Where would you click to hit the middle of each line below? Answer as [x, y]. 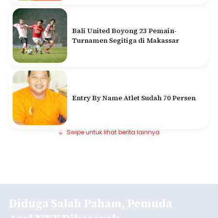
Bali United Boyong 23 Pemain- [124, 31]
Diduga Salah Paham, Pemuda [91, 203]
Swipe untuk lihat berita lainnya [113, 132]
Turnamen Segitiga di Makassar [126, 41]
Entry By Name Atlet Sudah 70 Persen [134, 98]
